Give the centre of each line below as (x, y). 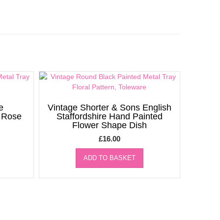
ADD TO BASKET (109, 158)
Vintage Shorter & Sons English (109, 107)
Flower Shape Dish (109, 125)
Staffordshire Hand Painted (109, 116)
